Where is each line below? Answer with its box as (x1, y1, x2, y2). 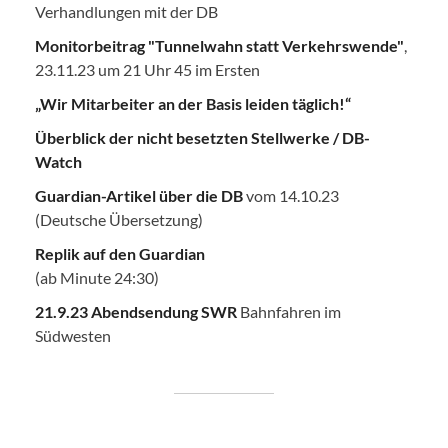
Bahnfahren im (237, 302, 341, 322)
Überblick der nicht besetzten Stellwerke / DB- (35, 128, 370, 148)
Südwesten (35, 326, 111, 346)
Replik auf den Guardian (35, 244, 205, 264)
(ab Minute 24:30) (35, 268, 159, 288)
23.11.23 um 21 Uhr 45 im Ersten (35, 60, 260, 80)
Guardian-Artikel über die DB (35, 186, 243, 206)
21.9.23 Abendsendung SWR (35, 302, 237, 322)
